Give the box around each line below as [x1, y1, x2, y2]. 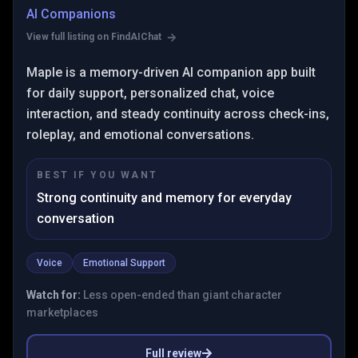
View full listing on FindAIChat [26, 31, 164, 42]
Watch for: [26, 288, 81, 301]
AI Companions [26, 6, 116, 22]
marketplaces [26, 306, 98, 319]
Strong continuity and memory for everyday [37, 190, 292, 205]
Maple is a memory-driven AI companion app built [26, 65, 316, 80]
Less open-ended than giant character [83, 288, 282, 301]
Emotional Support [83, 257, 165, 268]
